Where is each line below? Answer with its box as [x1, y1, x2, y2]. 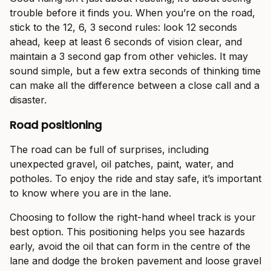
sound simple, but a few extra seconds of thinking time [10, 65, 261, 77]
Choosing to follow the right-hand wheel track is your [10, 211, 256, 224]
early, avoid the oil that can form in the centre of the [10, 240, 250, 253]
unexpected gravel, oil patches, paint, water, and [10, 158, 233, 171]
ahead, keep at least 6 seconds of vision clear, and [10, 36, 242, 48]
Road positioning [10, 117, 102, 133]
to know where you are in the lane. [10, 187, 171, 200]
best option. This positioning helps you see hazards [10, 226, 245, 238]
